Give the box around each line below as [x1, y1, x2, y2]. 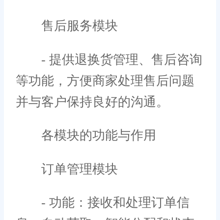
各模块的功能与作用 [16, 128, 156, 143]
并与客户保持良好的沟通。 [16, 94, 169, 109]
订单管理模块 [16, 162, 118, 176]
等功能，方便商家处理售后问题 [16, 73, 194, 88]
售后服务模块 [16, 19, 118, 33]
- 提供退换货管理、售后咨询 [16, 52, 202, 67]
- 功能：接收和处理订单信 [16, 195, 190, 210]
